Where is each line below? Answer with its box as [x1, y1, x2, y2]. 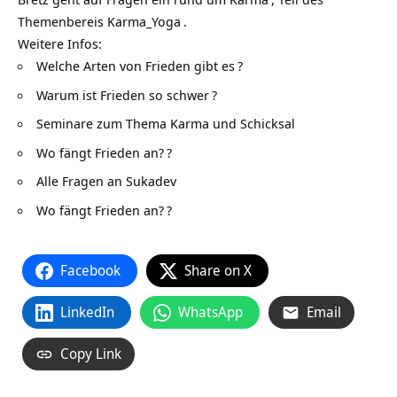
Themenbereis [18, 12, 107, 30]
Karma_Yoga [107, 12, 181, 30]
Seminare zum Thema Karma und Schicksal [36, 114, 295, 132]
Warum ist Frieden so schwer [36, 85, 209, 104]
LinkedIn [60, 302, 114, 322]
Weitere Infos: [18, 35, 102, 52]
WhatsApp [178, 302, 243, 322]
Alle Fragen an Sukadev [36, 172, 176, 190]
